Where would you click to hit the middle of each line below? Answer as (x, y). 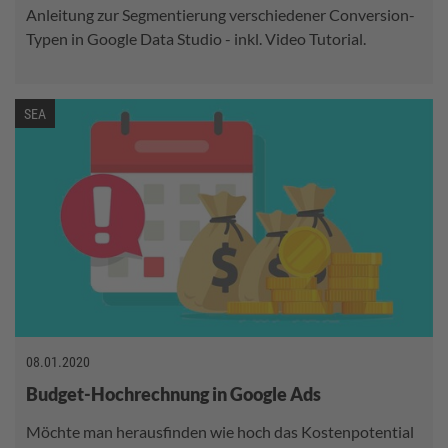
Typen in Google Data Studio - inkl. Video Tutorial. (196, 38)
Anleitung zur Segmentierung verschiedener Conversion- (220, 14)
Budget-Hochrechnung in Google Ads (173, 394)
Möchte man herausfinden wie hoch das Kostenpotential (220, 432)
